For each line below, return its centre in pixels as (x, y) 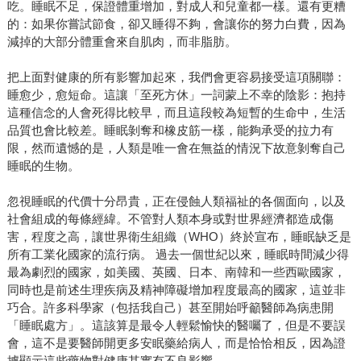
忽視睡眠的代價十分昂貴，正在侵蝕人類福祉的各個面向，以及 (176, 201)
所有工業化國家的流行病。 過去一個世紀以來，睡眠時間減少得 (178, 254)
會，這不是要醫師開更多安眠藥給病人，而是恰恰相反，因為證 (176, 342)
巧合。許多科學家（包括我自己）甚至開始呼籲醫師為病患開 (170, 307)
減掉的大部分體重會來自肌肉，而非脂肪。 (122, 41)
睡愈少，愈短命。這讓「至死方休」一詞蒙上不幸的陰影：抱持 (176, 94)
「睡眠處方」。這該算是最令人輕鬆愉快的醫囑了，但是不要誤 (176, 325)
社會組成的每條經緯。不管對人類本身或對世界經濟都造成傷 (170, 218)
